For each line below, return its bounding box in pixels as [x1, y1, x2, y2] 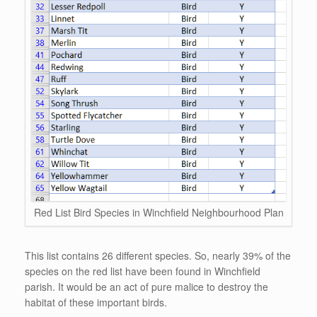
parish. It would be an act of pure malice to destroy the [25, 279, 268, 294]
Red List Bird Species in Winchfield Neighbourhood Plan [33, 205, 284, 220]
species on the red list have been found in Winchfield [25, 264, 260, 279]
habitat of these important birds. [25, 295, 167, 310]
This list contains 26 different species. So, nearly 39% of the [25, 248, 291, 263]
